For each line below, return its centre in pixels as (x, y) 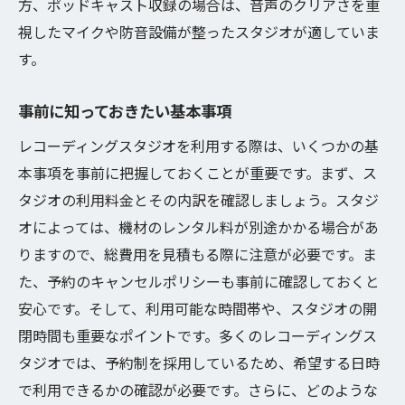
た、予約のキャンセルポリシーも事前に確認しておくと (199, 281)
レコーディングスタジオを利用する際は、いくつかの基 (198, 146)
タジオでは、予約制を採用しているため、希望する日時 (199, 363)
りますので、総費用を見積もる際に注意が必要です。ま (198, 254)
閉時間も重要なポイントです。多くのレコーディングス (198, 335)
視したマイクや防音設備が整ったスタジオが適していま (199, 32)
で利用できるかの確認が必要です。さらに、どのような (198, 390)
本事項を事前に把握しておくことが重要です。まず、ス (198, 173)
